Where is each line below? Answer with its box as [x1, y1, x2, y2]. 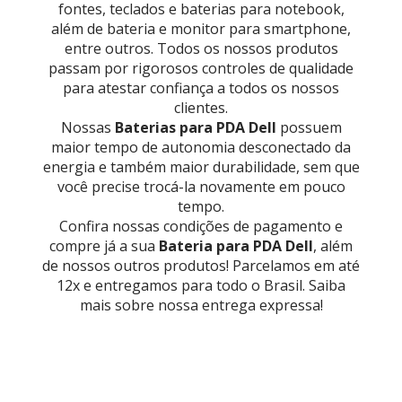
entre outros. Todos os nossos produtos [64, 39, 338, 59]
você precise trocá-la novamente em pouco [57, 177, 345, 197]
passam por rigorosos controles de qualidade [48, 58, 354, 79]
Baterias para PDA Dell [114, 118, 276, 138]
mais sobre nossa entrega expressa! [79, 295, 323, 316]
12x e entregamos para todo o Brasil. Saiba [57, 275, 345, 296]
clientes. [174, 98, 228, 118]
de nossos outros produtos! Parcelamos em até [42, 256, 360, 276]
